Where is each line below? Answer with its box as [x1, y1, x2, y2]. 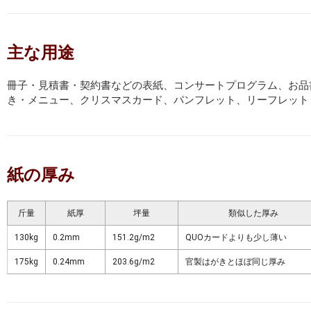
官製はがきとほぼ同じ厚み [185, 257, 285, 267]
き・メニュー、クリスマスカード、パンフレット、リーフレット [7, 94, 309, 107]
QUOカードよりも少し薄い [185, 233, 287, 243]
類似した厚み [228, 208, 278, 219]
